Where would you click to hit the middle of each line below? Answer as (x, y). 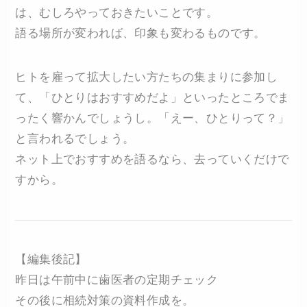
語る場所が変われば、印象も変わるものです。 (140, 34)
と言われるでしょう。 (75, 139)
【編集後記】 (51, 260)
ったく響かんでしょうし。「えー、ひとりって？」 (152, 119)
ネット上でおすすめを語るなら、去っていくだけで (152, 160)
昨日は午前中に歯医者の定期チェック (117, 280)
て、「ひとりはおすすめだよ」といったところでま (152, 98)
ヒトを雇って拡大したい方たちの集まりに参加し (147, 77)
